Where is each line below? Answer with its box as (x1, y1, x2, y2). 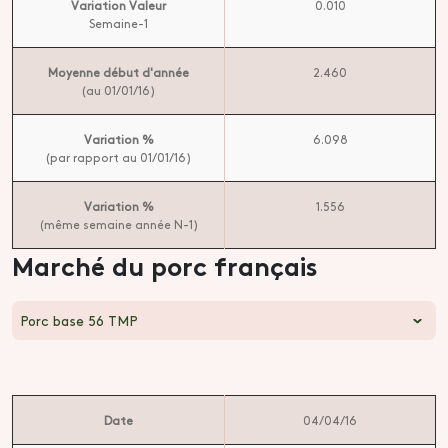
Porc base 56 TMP (20, 310, 138, 330)
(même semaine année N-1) (38, 216, 199, 232)
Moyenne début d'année (48, 64, 189, 80)
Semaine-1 (89, 15, 148, 31)
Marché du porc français (12, 246, 318, 283)
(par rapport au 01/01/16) (45, 149, 192, 165)
